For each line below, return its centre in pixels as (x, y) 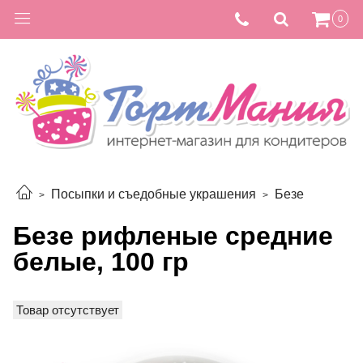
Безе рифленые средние (173, 235)
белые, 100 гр (101, 261)
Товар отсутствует (68, 310)
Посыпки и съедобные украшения (154, 194)
